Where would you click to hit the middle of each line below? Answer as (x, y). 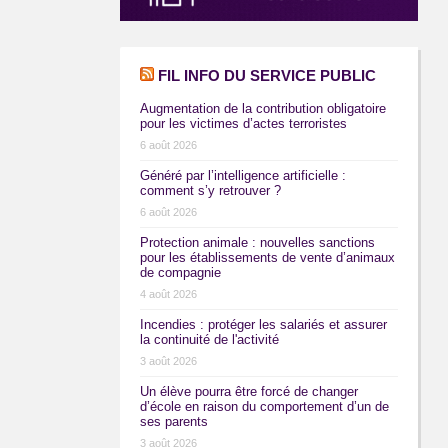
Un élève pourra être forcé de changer (248, 392)
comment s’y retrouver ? (210, 191)
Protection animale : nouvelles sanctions (257, 243)
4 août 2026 (168, 294)
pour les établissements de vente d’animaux (267, 258)
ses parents (173, 422)
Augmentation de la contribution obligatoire (262, 109)
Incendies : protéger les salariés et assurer (263, 325)
